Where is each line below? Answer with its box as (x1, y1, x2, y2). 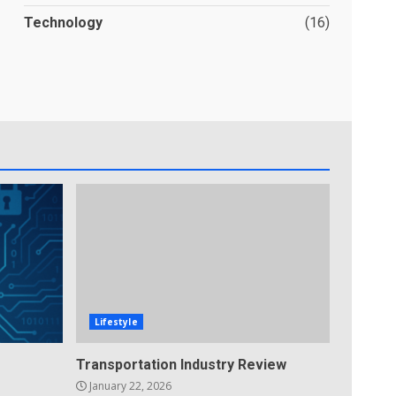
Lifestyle (94, 316, 138, 328)
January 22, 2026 (86, 378, 171, 393)
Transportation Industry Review (75, 356, 286, 373)
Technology (24, 14, 103, 31)
